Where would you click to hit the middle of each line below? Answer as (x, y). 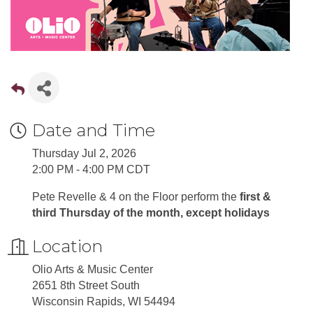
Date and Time (94, 130)
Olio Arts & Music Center (93, 269)
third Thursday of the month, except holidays (151, 213)
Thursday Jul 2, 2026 (84, 153)
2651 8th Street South (86, 285)
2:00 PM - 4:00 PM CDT (91, 169)
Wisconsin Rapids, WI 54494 (104, 301)
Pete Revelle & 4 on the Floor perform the (136, 197)
